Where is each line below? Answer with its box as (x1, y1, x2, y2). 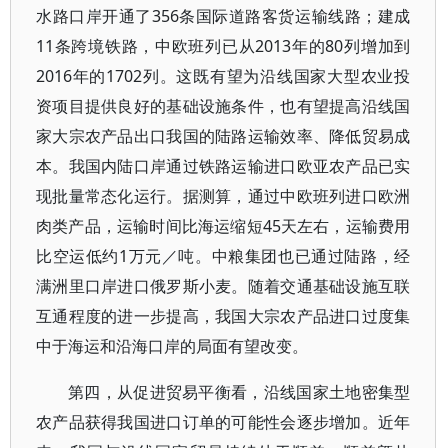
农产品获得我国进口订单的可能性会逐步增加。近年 (36, 411, 411, 434)
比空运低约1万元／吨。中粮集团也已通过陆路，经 (36, 245, 411, 268)
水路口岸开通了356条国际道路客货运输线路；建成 (36, 5, 411, 28)
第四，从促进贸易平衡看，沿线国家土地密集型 (68, 381, 411, 404)
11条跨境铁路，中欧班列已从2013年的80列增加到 (36, 35, 411, 58)
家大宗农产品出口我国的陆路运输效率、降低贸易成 (36, 125, 411, 148)
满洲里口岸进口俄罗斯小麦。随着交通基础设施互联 (36, 275, 411, 298)
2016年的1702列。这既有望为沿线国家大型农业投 (36, 65, 411, 88)
